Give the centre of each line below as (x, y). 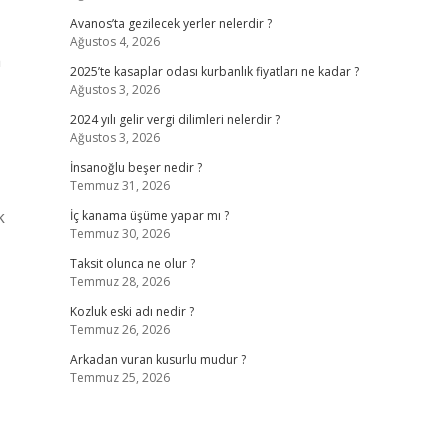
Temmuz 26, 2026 (119, 329)
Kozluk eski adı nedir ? (131, 311)
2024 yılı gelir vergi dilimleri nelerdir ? (174, 119)
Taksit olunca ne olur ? (132, 263)
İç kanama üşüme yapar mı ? (149, 215)
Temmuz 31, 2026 (119, 185)
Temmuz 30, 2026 (119, 233)
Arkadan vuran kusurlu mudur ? (157, 359)
